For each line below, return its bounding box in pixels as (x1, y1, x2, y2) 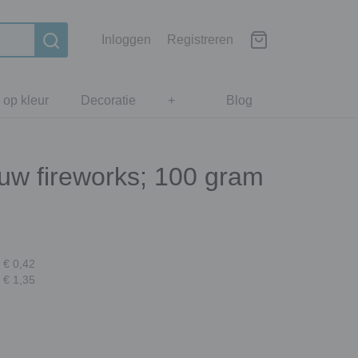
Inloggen (101, 33, 151, 46)
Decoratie (81, 93, 136, 107)
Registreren (167, 33, 233, 46)
